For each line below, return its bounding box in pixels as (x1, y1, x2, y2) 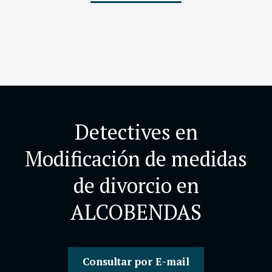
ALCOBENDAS (70, 199, 202, 226)
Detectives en (74, 118, 198, 146)
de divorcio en (73, 172, 199, 199)
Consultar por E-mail (83, 254, 189, 268)
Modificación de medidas (25, 145, 247, 172)
